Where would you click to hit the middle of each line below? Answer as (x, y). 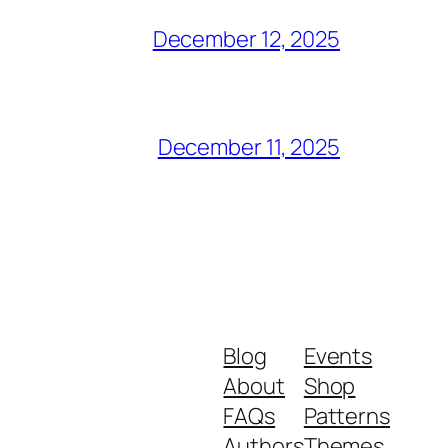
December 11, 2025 (248, 146)
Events (338, 355)
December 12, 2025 (246, 38)
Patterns (346, 415)
